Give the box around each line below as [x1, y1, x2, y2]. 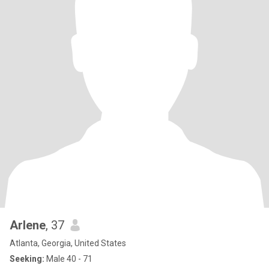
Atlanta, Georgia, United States [10, 238, 126, 248]
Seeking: [10, 254, 44, 264]
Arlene [10, 218, 46, 232]
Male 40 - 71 [44, 254, 92, 264]
